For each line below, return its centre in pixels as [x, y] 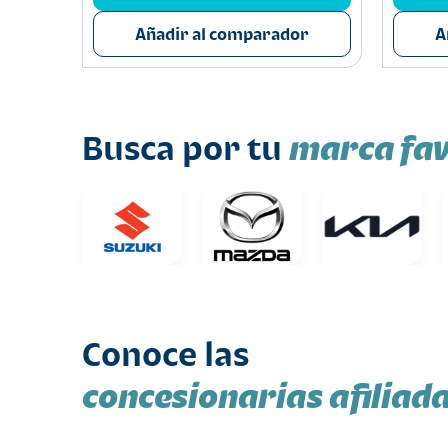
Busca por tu [185, 148]
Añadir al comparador [222, 34]
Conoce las [165, 353]
